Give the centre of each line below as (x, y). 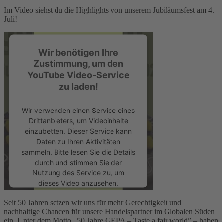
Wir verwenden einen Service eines (78, 110)
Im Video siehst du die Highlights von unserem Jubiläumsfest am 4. (109, 10)
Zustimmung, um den (78, 63)
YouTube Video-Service (78, 75)
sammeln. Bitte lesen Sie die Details (78, 152)
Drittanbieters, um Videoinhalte (78, 120)
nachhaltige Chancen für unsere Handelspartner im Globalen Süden (109, 211)
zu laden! (78, 86)
